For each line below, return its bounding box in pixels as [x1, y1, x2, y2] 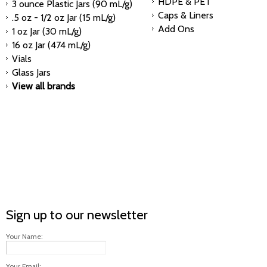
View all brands [12, 80, 75, 92]
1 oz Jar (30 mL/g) [12, 26, 82, 37]
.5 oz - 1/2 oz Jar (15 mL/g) [12, 12, 116, 23]
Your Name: [6, 232, 43, 241]
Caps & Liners [158, 10, 213, 21]
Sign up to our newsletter [6, 206, 148, 223]
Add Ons [158, 23, 194, 35]
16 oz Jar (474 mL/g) [12, 39, 91, 51]
